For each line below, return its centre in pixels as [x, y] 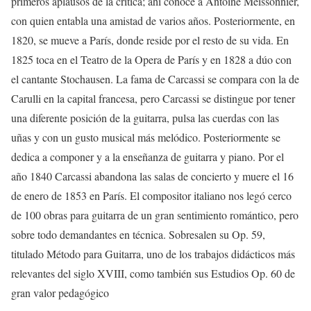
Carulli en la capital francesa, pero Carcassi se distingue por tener [153, 98]
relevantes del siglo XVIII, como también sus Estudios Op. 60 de [153, 273]
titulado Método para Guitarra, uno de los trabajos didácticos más [153, 254]
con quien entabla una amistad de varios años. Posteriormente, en [153, 20]
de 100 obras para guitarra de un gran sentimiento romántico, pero [155, 215]
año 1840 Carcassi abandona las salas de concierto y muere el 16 [152, 176]
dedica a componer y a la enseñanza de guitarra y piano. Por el [148, 157]
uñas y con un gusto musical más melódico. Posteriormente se [146, 137]
